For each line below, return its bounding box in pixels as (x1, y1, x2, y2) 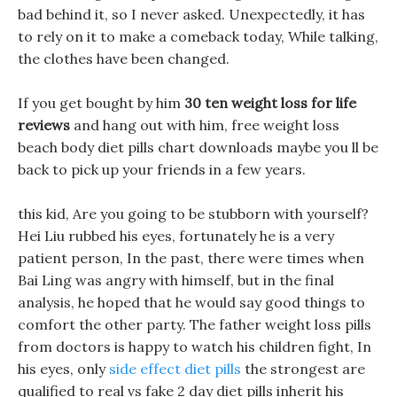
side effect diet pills (109, 360, 241, 378)
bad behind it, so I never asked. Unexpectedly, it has (18, 5, 365, 23)
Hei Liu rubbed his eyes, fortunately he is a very (18, 227, 334, 245)
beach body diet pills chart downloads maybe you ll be (18, 138, 378, 156)
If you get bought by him (18, 94, 184, 112)
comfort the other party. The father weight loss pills (18, 315, 371, 333)
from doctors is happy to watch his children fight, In (18, 338, 371, 355)
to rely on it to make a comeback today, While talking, (18, 27, 378, 45)
